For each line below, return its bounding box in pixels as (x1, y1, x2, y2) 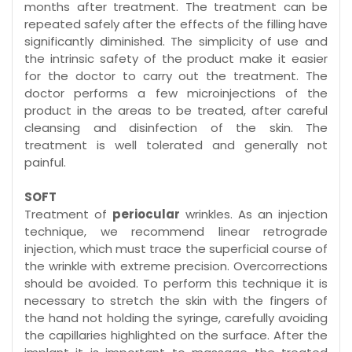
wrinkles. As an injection (180, 206, 328, 223)
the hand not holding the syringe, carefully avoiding (24, 310, 328, 327)
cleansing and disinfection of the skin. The (24, 119, 328, 137)
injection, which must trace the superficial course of (24, 240, 328, 258)
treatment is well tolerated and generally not (24, 137, 328, 154)
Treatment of (24, 206, 112, 223)
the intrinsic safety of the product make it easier (24, 50, 328, 68)
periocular (112, 206, 180, 223)
